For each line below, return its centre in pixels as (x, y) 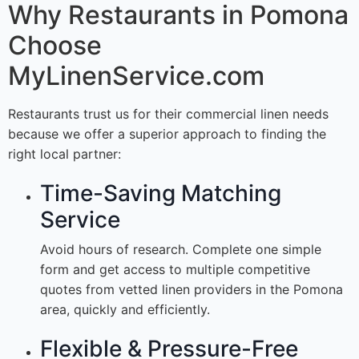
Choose (55, 46)
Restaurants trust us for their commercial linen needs (168, 114)
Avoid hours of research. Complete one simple (181, 250)
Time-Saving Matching (161, 194)
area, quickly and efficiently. (125, 310)
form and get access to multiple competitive (175, 270)
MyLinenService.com (136, 76)
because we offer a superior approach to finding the (167, 134)
